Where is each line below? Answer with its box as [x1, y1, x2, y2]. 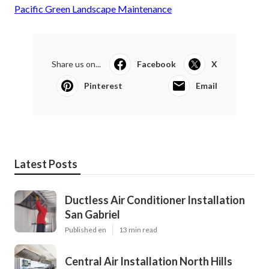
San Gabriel [65, 207, 120, 221]
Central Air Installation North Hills [65, 254, 232, 268]
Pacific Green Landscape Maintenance [14, 2, 172, 14]
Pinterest [84, 80, 122, 91]
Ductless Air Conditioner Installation [65, 193, 245, 207]
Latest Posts [14, 157, 77, 171]
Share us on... [52, 58, 101, 69]
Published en [65, 225, 106, 234]
